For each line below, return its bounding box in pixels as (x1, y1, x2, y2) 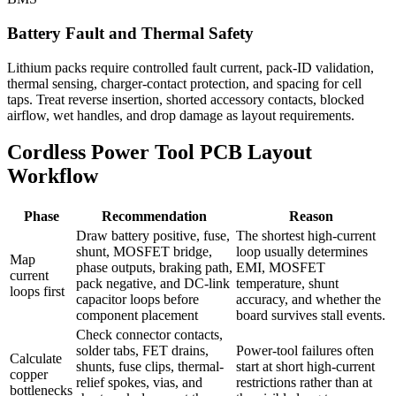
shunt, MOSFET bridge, (76, 244, 212, 260)
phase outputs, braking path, (76, 260, 232, 276)
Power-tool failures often (236, 343, 374, 359)
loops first (10, 284, 65, 300)
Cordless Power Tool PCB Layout (7, 141, 312, 164)
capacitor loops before (76, 292, 199, 308)
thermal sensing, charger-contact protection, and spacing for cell (7, 75, 362, 91)
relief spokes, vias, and (76, 375, 202, 391)
